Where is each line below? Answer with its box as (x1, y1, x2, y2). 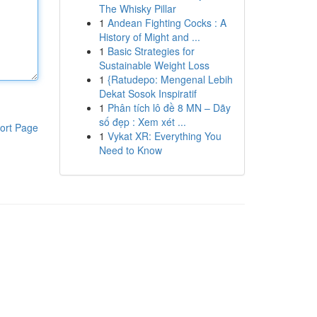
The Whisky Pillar (98, 1, 176, 16)
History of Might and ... (98, 30, 200, 44)
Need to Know (98, 143, 162, 157)
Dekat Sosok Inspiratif (98, 86, 197, 100)
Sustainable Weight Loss (98, 58, 209, 72)
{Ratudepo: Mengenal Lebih (107, 72, 233, 86)
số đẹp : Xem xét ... (98, 115, 186, 129)
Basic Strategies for (107, 44, 195, 58)
